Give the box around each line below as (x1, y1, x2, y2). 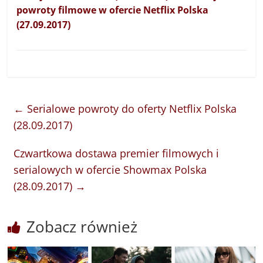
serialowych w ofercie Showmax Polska (14, 162, 207, 177)
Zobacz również (26, 215, 138, 237)
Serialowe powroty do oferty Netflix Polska (24, 101, 237, 116)
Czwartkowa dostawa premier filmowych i (14, 146, 220, 160)
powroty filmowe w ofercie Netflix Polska (16, 3, 209, 16)
